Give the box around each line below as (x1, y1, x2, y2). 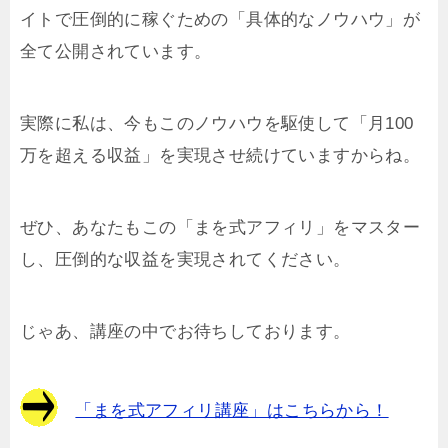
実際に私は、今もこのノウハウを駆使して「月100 (20, 113, 414, 133)
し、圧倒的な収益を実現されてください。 (20, 249, 351, 269)
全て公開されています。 (20, 41, 212, 61)
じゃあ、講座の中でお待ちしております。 (20, 321, 351, 341)
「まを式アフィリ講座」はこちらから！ (75, 400, 389, 420)
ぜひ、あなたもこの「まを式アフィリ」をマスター (20, 217, 421, 237)
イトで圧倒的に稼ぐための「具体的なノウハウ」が (20, 9, 421, 29)
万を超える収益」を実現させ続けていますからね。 (20, 145, 421, 165)
